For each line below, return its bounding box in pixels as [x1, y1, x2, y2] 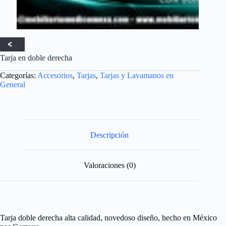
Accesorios [37, 71, 73, 80]
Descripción [90, 130, 129, 139]
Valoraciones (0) [83, 161, 136, 170]
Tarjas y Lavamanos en [100, 71, 174, 80]
